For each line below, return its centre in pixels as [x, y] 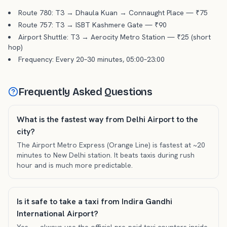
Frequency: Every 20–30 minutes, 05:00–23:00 [91, 59]
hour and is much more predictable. [75, 165]
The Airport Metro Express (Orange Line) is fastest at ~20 [111, 145]
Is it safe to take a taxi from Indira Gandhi [94, 201]
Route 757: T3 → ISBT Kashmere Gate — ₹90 [92, 25]
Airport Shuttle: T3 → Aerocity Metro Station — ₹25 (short [115, 37]
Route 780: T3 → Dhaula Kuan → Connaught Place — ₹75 [113, 13]
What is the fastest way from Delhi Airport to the [107, 119]
